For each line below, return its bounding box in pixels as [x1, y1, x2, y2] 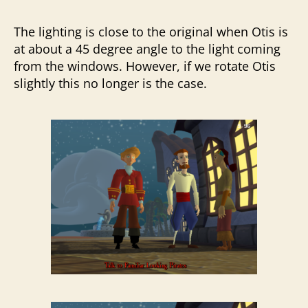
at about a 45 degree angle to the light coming [14, 41, 280, 57]
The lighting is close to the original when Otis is [14, 23, 288, 40]
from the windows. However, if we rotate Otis [14, 58, 276, 74]
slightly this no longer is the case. [14, 75, 207, 91]
